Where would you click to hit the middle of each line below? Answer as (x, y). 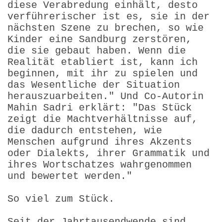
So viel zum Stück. (61, 199)
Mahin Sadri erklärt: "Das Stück (100, 108)
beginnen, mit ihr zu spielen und (103, 73)
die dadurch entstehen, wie (85, 130)
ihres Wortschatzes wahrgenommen (100, 165)
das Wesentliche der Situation (94, 85)
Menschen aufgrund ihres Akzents (100, 142)
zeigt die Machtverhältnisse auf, (103, 119)
